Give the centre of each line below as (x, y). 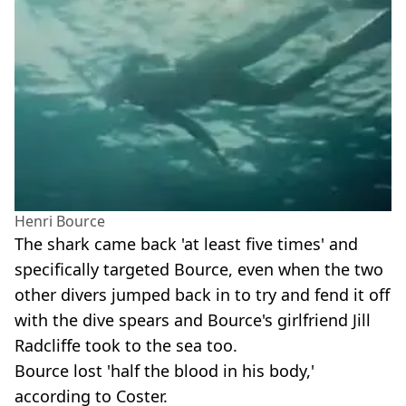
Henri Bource (60, 222)
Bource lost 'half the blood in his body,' (164, 371)
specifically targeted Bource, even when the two (199, 270)
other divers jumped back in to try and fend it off (202, 295)
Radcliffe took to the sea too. (126, 346)
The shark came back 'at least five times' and (186, 244)
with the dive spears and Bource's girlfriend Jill (193, 320)
